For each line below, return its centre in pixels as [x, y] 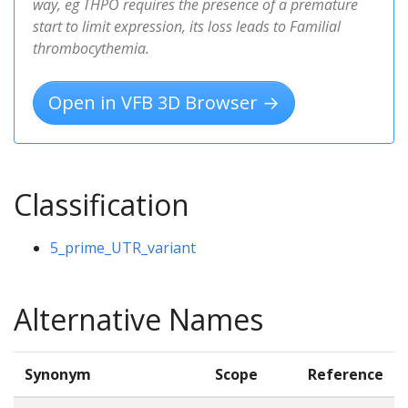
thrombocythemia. [91, 48]
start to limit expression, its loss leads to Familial [187, 26]
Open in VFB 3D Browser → [164, 102]
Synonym [58, 374]
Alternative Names [138, 319]
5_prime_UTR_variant [123, 247]
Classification [102, 204]
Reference [346, 374]
